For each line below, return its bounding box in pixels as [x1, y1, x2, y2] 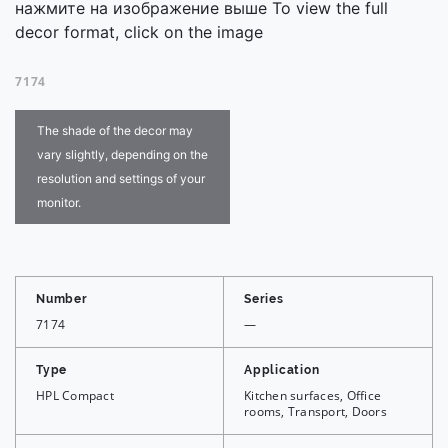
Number [36, 292, 88, 307]
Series [244, 292, 284, 307]
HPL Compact [36, 387, 114, 405]
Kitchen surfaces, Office [244, 387, 382, 405]
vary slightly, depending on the [37, 147, 208, 163]
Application [244, 363, 320, 378]
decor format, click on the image [15, 22, 263, 43]
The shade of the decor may [37, 123, 193, 139]
